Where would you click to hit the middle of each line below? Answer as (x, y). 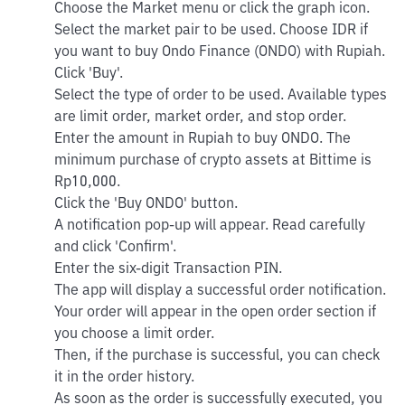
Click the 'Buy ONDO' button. (146, 204)
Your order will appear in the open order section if (215, 313)
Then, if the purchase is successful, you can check (217, 356)
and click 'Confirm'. (115, 248)
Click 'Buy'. (89, 74)
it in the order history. (124, 378)
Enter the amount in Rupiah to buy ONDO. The (202, 139)
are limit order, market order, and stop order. (200, 118)
